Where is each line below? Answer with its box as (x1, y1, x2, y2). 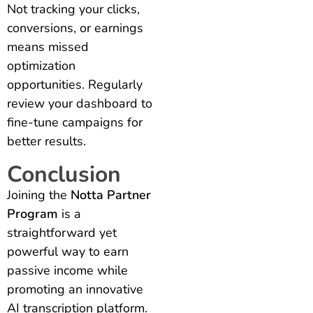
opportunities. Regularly (7, 75, 143, 93)
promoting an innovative (7, 280, 143, 298)
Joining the (7, 186, 71, 203)
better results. (7, 132, 86, 150)
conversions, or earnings (7, 19, 143, 36)
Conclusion (7, 159, 121, 189)
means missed (7, 38, 89, 55)
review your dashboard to (7, 94, 152, 112)
